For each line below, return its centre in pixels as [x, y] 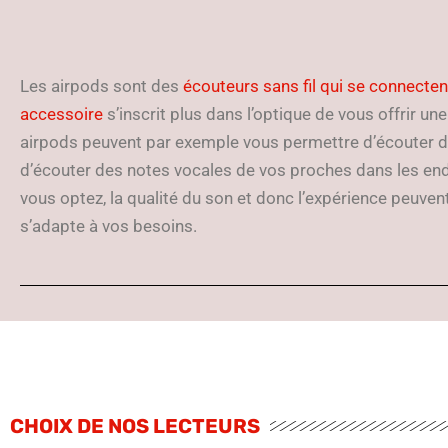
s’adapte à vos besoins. [108, 226]
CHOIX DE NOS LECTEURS [135, 426]
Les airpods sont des [101, 86]
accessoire [61, 114]
